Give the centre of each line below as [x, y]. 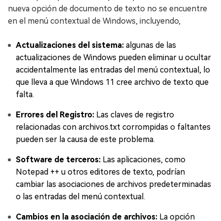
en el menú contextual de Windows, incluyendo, [94, 21]
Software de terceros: [58, 160]
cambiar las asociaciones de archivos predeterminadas [113, 184]
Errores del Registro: [55, 115]
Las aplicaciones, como [143, 160]
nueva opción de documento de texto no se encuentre [108, 9]
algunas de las [150, 45]
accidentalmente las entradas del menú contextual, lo [113, 70]
